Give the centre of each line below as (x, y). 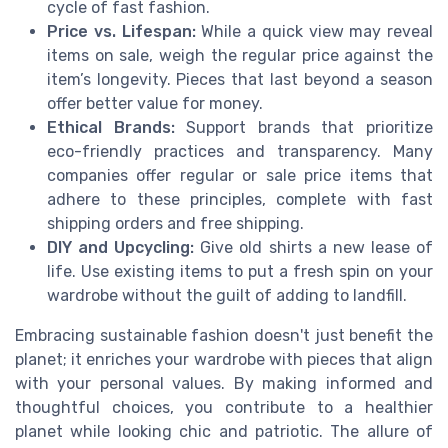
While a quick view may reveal (314, 32)
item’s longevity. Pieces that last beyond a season (240, 80)
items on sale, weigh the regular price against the (240, 56)
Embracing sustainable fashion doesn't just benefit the (224, 336)
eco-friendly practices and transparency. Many (240, 152)
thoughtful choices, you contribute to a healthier (224, 408)
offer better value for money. (155, 104)
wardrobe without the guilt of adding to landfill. (227, 296)
